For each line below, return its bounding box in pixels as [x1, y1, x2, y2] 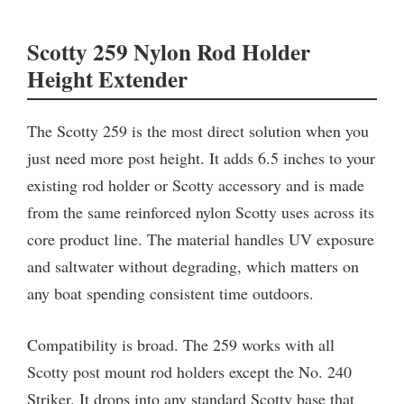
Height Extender [27, 61, 188, 96]
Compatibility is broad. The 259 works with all [27, 333, 335, 355]
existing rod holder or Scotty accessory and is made [27, 173, 364, 196]
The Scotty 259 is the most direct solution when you [27, 119, 369, 142]
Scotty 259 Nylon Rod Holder [27, 34, 310, 69]
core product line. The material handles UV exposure [27, 227, 374, 250]
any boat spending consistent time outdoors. [27, 281, 314, 304]
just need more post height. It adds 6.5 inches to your [27, 146, 375, 169]
